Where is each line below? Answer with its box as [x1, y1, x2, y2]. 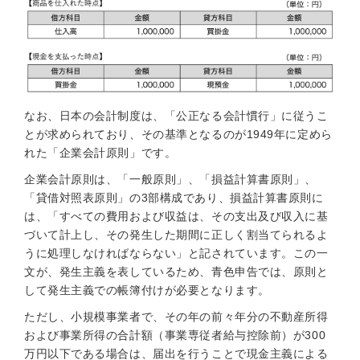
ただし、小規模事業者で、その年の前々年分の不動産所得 [24, 310, 329, 323]
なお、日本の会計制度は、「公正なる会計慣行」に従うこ [24, 109, 329, 122]
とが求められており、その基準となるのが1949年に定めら [24, 128, 333, 141]
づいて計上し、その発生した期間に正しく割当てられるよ [24, 228, 329, 241]
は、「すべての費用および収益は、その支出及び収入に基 [24, 210, 329, 223]
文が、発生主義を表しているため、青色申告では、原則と [24, 265, 329, 278]
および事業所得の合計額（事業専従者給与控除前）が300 [24, 329, 326, 342]
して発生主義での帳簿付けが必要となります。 [24, 284, 270, 297]
